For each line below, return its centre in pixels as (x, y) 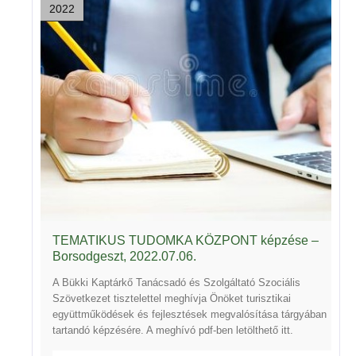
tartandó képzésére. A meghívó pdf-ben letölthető (167, 330)
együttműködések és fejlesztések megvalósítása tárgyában (190, 314)
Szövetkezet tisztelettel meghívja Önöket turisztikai (172, 298)
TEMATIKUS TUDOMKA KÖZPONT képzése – (186, 240)
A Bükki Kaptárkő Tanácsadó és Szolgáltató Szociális (176, 282)
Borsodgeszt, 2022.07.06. (124, 256)
